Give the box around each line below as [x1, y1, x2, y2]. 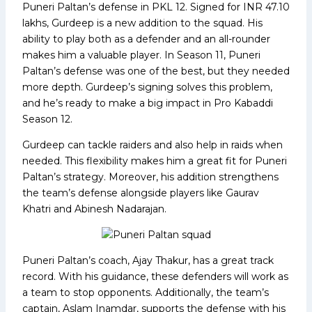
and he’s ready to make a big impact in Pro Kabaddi [22, 96, 273, 109]
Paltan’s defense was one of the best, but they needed [22, 64, 290, 77]
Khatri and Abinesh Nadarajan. [22, 202, 166, 215]
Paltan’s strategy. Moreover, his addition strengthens [22, 170, 279, 183]
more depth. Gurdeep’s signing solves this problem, [22, 80, 272, 93]
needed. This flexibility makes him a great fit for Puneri [22, 154, 287, 167]
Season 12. [22, 112, 72, 125]
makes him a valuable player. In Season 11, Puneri [22, 48, 260, 61]
